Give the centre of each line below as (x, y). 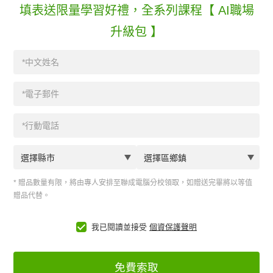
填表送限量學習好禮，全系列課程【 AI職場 (136, 10)
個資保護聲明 (173, 227)
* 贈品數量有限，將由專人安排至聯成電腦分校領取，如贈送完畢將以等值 (133, 183)
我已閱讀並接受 (119, 227)
